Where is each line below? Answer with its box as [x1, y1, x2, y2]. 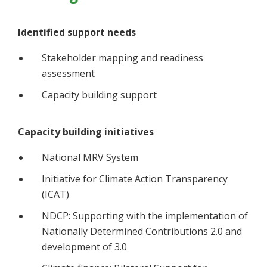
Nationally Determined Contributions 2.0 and [42, 225, 242, 238]
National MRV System [42, 151, 138, 164]
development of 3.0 [42, 240, 127, 254]
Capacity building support [42, 88, 157, 102]
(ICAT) [42, 188, 69, 201]
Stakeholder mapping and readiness [42, 51, 203, 65]
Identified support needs [18, 26, 136, 39]
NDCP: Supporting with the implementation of [42, 209, 248, 223]
